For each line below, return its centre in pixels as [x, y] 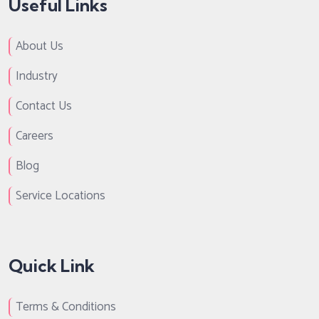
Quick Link [52, 265]
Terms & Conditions [66, 307]
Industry [37, 76]
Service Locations [61, 195]
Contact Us [44, 106]
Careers [35, 136]
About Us [40, 46]
